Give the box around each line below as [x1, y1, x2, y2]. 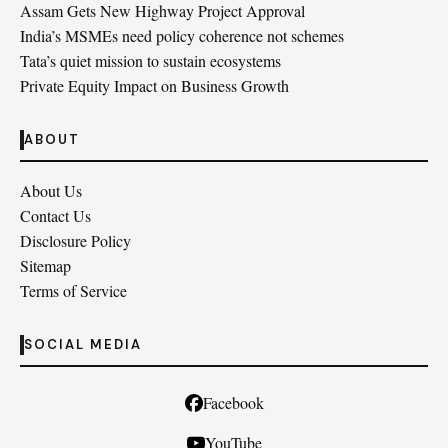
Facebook [202, 392, 264, 413]
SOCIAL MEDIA [24, 336, 142, 353]
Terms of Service [20, 280, 127, 301]
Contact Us [20, 205, 91, 226]
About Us [20, 180, 82, 201]
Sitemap [20, 255, 71, 276]
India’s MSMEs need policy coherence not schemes [20, 25, 344, 46]
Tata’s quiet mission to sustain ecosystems [20, 50, 281, 71]
